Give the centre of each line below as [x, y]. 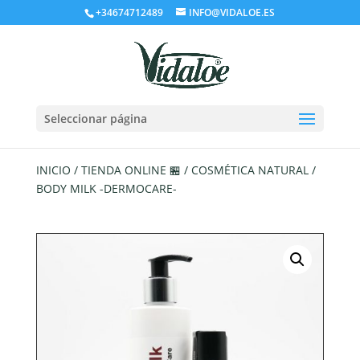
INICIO [53, 170]
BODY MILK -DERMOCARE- [106, 188]
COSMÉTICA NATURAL [250, 170]
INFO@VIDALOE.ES [232, 12]
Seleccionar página [95, 119]
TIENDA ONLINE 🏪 [131, 170]
